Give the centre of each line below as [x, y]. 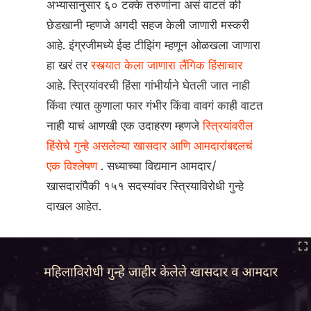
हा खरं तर [69, 66]
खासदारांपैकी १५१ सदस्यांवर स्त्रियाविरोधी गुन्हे [145, 187]
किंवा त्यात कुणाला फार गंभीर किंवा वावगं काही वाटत [155, 106]
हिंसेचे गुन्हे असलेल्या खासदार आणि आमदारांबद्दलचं [150, 146]
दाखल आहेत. [74, 207]
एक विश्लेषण [74, 167]
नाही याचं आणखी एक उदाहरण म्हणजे [125, 126]
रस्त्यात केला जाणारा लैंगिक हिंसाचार [167, 66]
